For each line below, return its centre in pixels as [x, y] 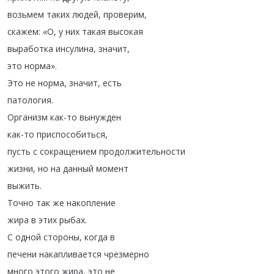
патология [29, 100]
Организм [28, 117]
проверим [124, 14]
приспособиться [71, 134]
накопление [91, 203]
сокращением [68, 151]
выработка [30, 49]
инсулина [75, 49]
